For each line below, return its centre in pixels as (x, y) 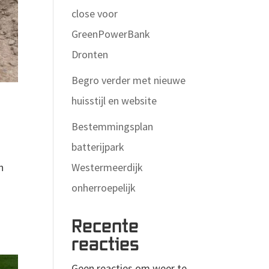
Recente (105, 225)
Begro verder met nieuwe (129, 80)
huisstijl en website (114, 101)
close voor (95, 14)
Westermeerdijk (107, 167)
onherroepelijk (104, 188)
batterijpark (98, 147)
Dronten (90, 54)
